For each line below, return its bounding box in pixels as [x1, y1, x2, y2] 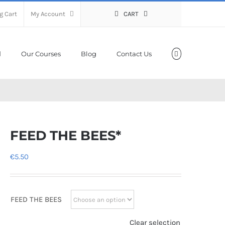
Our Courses [21, 49, 61, 58]
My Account [31, 10, 65, 18]
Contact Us [116, 49, 152, 58]
